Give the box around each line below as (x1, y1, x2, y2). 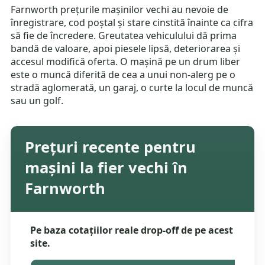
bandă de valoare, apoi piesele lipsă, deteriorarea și (11, 42, 241, 56)
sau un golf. (11, 94, 64, 108)
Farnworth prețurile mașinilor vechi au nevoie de (11, 3, 229, 17)
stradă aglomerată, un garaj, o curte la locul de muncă (11, 81, 254, 95)
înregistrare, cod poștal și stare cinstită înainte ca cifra (11, 16, 254, 30)
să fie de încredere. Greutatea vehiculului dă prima (11, 29, 237, 43)
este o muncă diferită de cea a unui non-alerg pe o (11, 68, 236, 82)
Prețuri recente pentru (25, 137, 196, 158)
